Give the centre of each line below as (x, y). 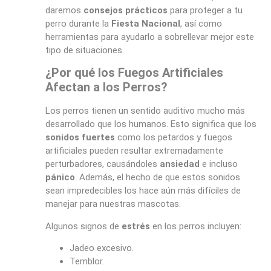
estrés (135, 226)
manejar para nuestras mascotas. (113, 204)
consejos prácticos (125, 10)
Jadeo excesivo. (101, 248)
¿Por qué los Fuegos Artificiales (134, 73)
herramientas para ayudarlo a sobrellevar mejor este (149, 37)
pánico (60, 178)
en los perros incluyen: (195, 226)
